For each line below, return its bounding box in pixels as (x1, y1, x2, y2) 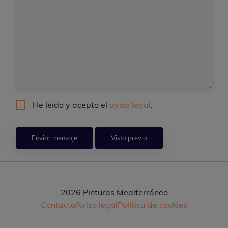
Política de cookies (118, 199, 187, 210)
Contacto (41, 199, 75, 210)
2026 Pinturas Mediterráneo (60, 187, 168, 198)
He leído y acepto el (33, 100, 109, 110)
